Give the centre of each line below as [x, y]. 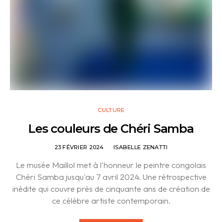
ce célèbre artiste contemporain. [111, 201]
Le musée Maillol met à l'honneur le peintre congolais [111, 165]
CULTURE [111, 110]
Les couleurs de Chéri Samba [111, 129]
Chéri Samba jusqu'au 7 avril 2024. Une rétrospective [111, 177]
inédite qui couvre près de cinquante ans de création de [111, 189]
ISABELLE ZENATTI [141, 147]
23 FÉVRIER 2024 [79, 147]
